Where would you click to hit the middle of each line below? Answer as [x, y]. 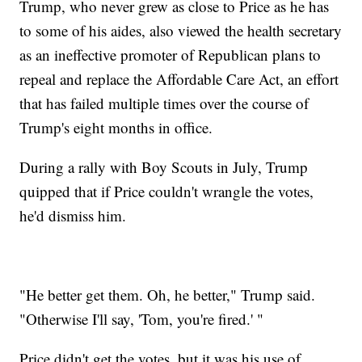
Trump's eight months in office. [116, 128]
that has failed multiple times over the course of [164, 103]
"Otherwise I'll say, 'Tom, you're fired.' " [142, 319]
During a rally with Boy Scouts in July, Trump [164, 167]
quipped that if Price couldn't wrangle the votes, [167, 192]
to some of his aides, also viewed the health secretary [181, 31]
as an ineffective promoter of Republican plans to [170, 55]
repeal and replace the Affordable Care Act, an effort [179, 79]
